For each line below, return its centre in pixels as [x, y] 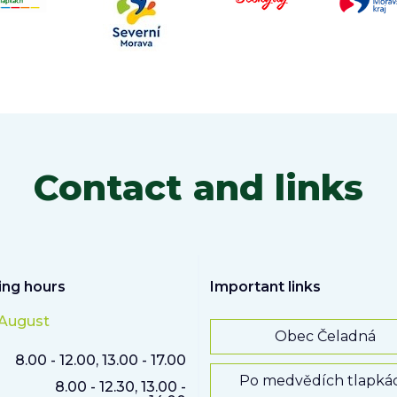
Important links [265, 287]
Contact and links [198, 188]
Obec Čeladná [325, 337]
